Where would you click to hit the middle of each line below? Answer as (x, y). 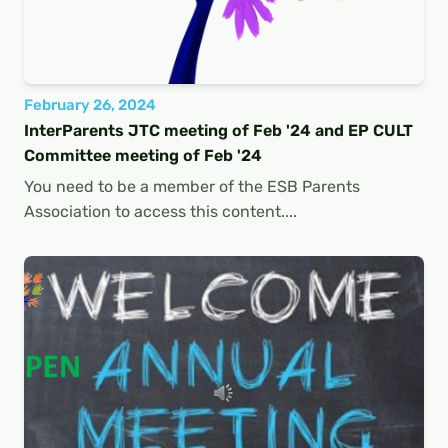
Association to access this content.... (160, 211)
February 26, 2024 (90, 104)
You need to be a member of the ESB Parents (192, 186)
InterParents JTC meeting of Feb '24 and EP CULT (218, 130)
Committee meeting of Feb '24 (143, 155)
